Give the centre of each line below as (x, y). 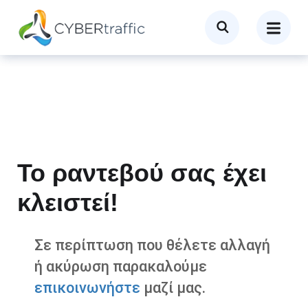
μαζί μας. (173, 287)
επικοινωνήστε (87, 287)
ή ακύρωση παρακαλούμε (121, 266)
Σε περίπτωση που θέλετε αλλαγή (152, 245)
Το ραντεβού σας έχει (142, 173)
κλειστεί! (68, 202)
